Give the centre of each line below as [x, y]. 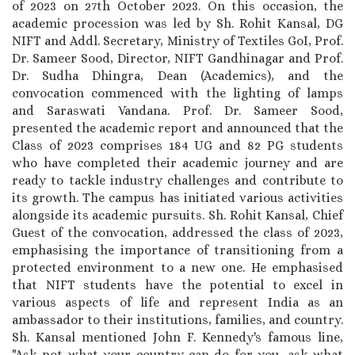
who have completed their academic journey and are [177, 162]
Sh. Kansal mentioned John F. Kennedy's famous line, [177, 337]
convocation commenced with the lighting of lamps [177, 93]
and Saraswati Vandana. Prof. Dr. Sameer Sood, [177, 110]
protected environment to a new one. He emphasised [177, 267]
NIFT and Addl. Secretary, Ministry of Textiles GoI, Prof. [177, 40]
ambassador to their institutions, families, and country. [177, 319]
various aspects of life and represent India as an [177, 302]
